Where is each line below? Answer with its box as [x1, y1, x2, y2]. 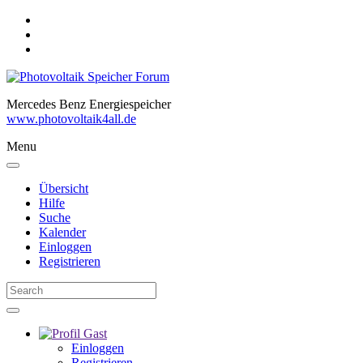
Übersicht [39, 181, 88, 195]
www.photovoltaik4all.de [6, 112, 136, 126]
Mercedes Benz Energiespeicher [6, 97, 171, 111]
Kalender [39, 225, 86, 239]
